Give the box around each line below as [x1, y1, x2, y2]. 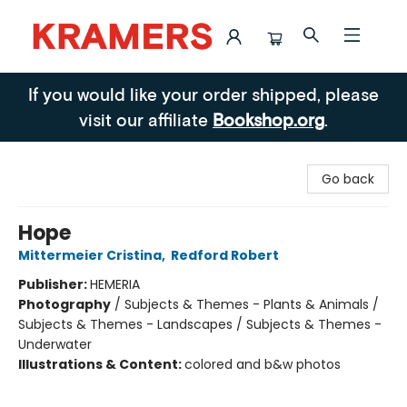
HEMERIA [90, 275, 140, 293]
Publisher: [18, 275, 90, 293]
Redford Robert [171, 246, 279, 264]
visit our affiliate [79, 109, 213, 130]
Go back [322, 170, 374, 188]
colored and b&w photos [184, 355, 341, 373]
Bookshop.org [213, 109, 324, 130]
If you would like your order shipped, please [28, 84, 379, 104]
